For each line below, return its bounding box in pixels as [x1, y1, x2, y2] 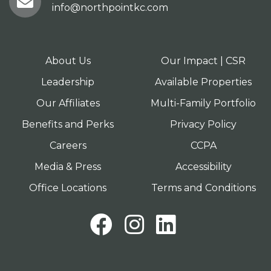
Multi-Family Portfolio [151, 97, 256, 109]
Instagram [143, 211, 260, 238]
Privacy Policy [170, 119, 237, 130]
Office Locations [29, 182, 106, 194]
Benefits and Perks [22, 119, 114, 130]
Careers [49, 140, 87, 151]
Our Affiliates [36, 97, 100, 109]
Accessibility [175, 161, 232, 172]
